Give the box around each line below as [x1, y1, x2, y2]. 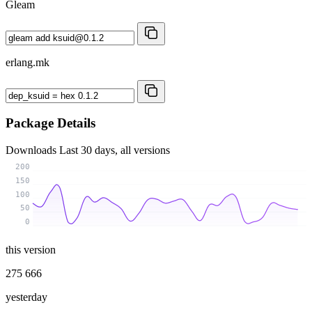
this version [6, 243, 56, 256]
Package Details [6, 116, 95, 131]
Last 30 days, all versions [59, 143, 170, 156]
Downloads [6, 143, 59, 156]
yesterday [6, 290, 47, 303]
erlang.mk [6, 56, 49, 68]
